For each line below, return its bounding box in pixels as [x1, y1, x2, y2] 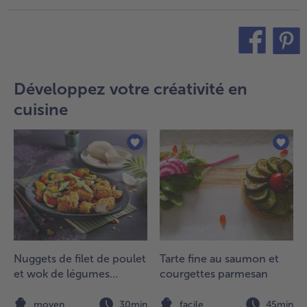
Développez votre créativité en [14, 78, 247, 99]
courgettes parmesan [160, 267, 268, 281]
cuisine [14, 99, 68, 119]
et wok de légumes [14, 267, 110, 281]
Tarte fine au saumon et [160, 252, 279, 266]
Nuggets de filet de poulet [14, 252, 146, 266]
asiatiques [14, 282, 64, 296]
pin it [256, 60, 274, 70]
